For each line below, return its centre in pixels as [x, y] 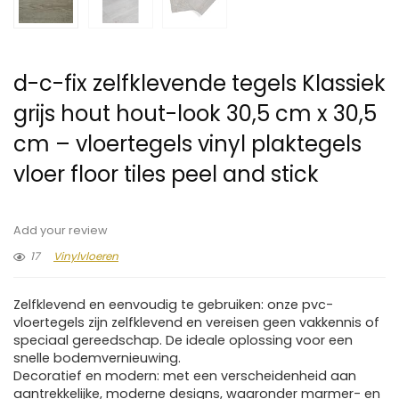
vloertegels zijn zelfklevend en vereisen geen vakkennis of [196, 323]
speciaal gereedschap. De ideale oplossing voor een [183, 341]
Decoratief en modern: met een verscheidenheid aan [185, 376]
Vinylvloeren [86, 256]
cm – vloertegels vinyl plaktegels [187, 144]
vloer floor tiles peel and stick [166, 175]
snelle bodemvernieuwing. [97, 358]
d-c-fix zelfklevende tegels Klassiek [199, 84]
